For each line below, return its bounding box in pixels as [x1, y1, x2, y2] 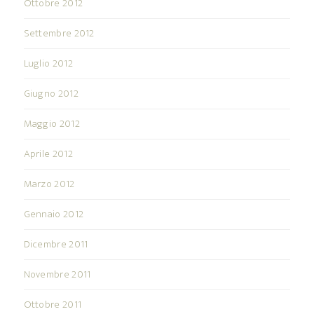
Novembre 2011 [23, 265, 91, 283]
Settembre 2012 [23, 24, 95, 42]
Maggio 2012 [23, 114, 80, 132]
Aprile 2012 [23, 144, 73, 163]
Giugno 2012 [23, 84, 78, 102]
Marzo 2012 [23, 175, 75, 193]
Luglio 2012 [23, 54, 73, 72]
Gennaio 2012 [23, 205, 84, 223]
